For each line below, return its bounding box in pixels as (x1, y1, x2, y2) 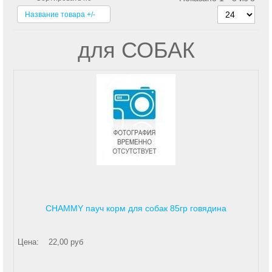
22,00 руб (49, 237, 83, 246)
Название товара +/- (25, 10, 95, 19)
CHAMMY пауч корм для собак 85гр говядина (46, 203, 226, 213)
